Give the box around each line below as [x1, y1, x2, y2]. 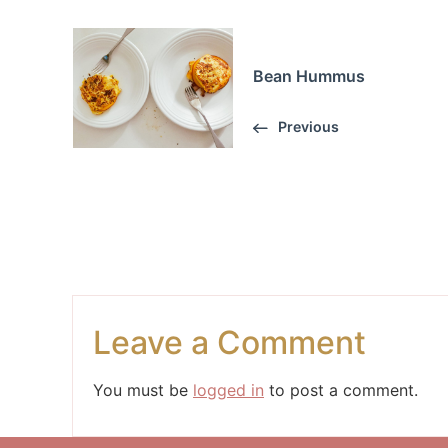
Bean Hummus [253, 65, 365, 86]
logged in [193, 379, 264, 400]
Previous [278, 117, 339, 135]
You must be [93, 379, 193, 400]
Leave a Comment [93, 322, 366, 362]
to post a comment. [264, 379, 418, 400]
